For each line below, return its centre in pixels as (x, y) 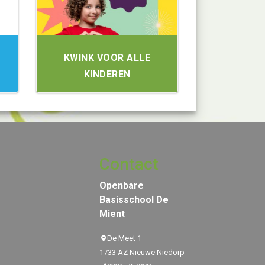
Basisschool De (134, 200)
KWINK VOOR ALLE (107, 58)
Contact (129, 164)
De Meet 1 (125, 238)
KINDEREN (107, 74)
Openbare (121, 185)
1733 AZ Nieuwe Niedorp (142, 252)
